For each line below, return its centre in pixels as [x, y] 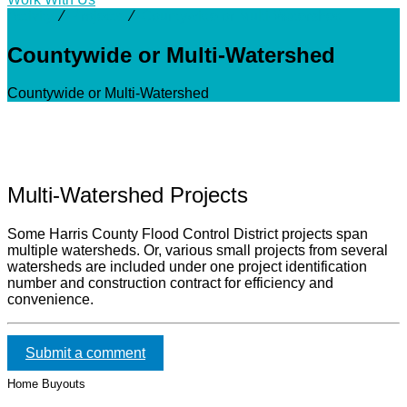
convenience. [50, 299]
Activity [30, 15]
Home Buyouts [46, 383]
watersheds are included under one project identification [187, 266]
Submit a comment [85, 352]
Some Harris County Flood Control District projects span [188, 233]
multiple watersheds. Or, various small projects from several [198, 250]
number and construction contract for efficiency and [170, 283]
